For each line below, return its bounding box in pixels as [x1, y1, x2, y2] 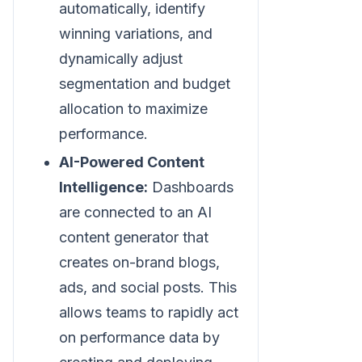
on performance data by [59, 328, 220, 346]
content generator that [59, 228, 208, 246]
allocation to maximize [59, 99, 208, 117]
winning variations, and [59, 24, 213, 42]
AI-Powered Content [59, 153, 204, 170]
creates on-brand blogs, [59, 253, 220, 271]
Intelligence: [59, 178, 148, 196]
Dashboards [148, 178, 234, 196]
